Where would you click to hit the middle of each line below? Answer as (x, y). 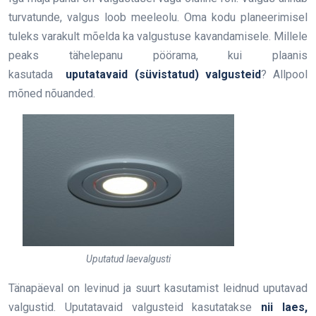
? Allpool (284, 75)
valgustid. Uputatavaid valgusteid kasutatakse (135, 308)
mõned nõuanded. (52, 94)
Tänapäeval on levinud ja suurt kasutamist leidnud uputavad (158, 288)
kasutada (37, 75)
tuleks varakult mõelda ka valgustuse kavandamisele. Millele (158, 37)
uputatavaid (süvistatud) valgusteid (163, 75)
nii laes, (285, 308)
